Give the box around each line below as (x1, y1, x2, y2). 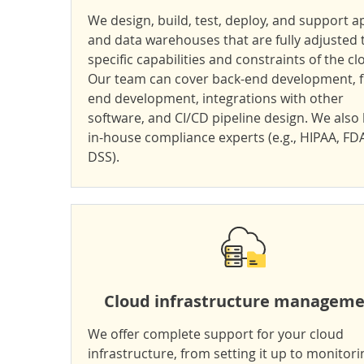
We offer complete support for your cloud (88, 325, 344, 343)
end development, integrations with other (88, 89, 344, 107)
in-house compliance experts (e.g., (88, 128, 300, 146)
